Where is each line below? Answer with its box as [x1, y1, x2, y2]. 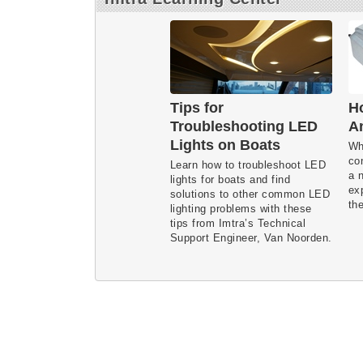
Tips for [169, 99, 224, 116]
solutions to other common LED [169, 187, 330, 200]
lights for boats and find [169, 173, 290, 186]
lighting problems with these [169, 202, 312, 215]
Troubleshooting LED [169, 117, 318, 135]
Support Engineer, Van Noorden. [169, 231, 332, 244]
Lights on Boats [169, 136, 280, 153]
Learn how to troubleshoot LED [169, 158, 326, 171]
